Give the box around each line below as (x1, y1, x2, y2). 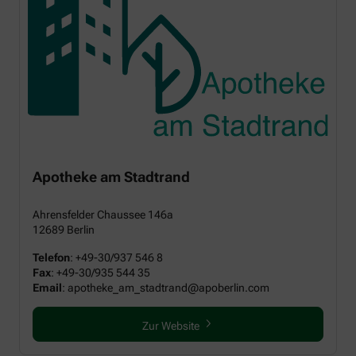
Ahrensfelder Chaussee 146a (33, 207, 173, 221)
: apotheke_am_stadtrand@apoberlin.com (62, 281, 269, 294)
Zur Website (141, 319, 199, 332)
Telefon (33, 250, 70, 264)
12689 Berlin (33, 222, 95, 236)
